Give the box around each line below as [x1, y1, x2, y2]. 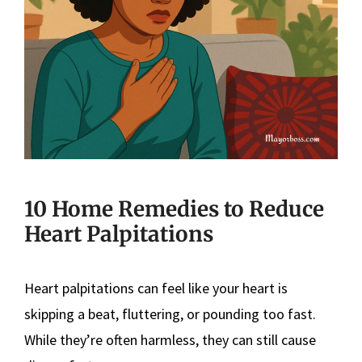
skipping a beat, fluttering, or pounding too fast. [24, 304, 316, 323]
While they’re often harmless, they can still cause [24, 330, 316, 349]
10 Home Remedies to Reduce [24, 195, 324, 222]
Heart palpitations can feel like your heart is [24, 278, 288, 297]
